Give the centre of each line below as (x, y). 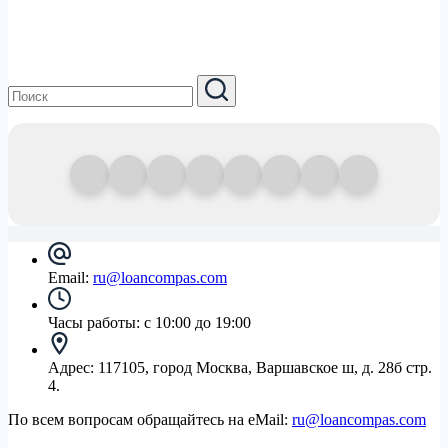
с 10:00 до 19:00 (197, 322)
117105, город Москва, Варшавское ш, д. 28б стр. (265, 367)
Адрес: (73, 367)
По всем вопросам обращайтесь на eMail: (150, 419)
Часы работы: (96, 322)
